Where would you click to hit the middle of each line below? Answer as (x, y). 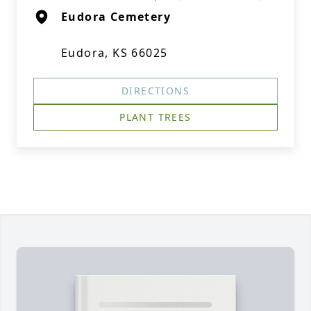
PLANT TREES (155, 117)
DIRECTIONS (155, 91)
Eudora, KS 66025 (115, 53)
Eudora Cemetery (116, 17)
